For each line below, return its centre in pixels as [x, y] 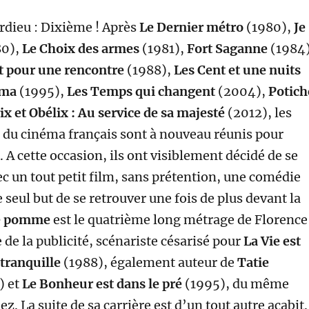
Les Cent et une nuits [237, 70]
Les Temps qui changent [141, 91]
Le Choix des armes [80, 48]
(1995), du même [237, 283]
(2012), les [258, 112]
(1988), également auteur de [150, 262]
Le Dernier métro [191, 27]
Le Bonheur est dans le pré [103, 283]
